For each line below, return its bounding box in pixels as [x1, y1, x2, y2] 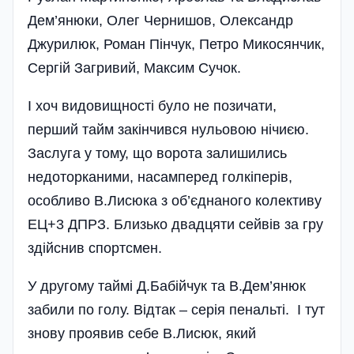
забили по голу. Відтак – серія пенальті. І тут [28, 302, 325, 318]
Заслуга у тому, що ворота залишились [28, 145, 287, 162]
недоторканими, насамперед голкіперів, [28, 169, 292, 186]
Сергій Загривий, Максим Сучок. [28, 60, 241, 77]
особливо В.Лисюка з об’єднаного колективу [28, 193, 322, 209]
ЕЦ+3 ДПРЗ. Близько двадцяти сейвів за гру [28, 217, 323, 233]
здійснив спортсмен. [28, 240, 162, 257]
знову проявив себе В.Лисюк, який [28, 326, 256, 342]
